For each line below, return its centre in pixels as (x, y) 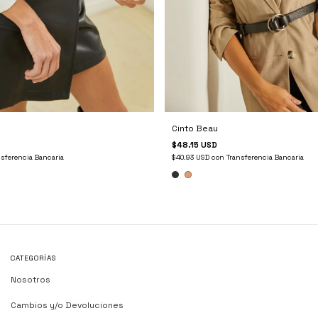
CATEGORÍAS (34, 258)
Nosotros (31, 280)
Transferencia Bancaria (265, 158)
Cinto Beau (194, 129)
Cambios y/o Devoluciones (67, 306)
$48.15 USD (194, 145)
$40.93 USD (191, 158)
